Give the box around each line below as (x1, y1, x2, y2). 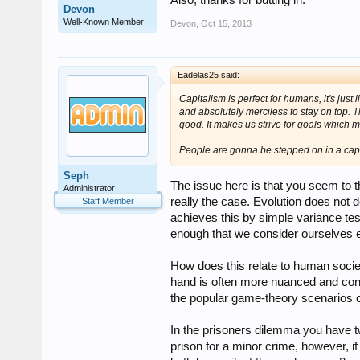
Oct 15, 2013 (201, 18, 252, 29)
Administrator (63, 182, 115, 193)
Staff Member (81, 195, 134, 206)
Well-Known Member (63, 16, 144, 27)
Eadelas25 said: (178, 69, 239, 80)
